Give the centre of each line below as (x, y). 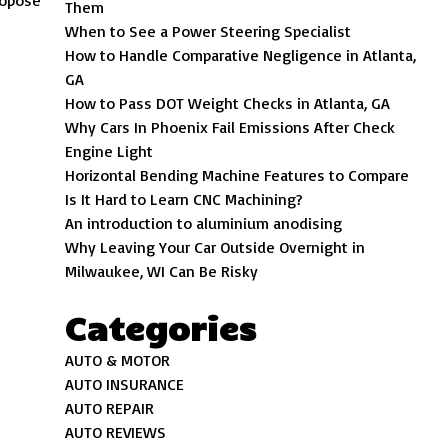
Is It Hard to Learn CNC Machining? (184, 199)
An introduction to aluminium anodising (204, 223)
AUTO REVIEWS (116, 432)
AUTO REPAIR (110, 408)
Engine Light (109, 151)
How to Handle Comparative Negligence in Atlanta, (241, 55)
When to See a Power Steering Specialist (208, 31)
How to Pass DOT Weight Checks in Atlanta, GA (228, 103)
